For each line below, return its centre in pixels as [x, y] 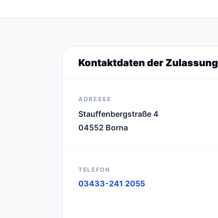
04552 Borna [103, 127]
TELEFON [94, 170]
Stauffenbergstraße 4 [118, 114]
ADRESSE [95, 99]
